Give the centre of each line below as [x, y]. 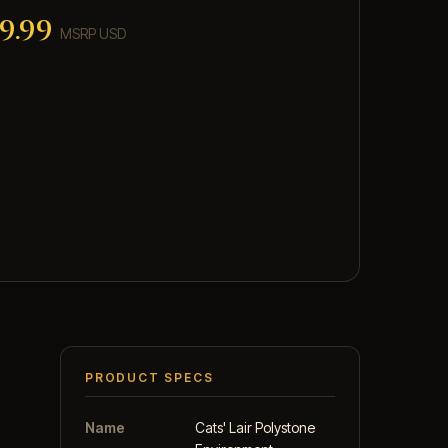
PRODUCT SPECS [149, 377]
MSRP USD [93, 33]
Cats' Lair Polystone [255, 427]
